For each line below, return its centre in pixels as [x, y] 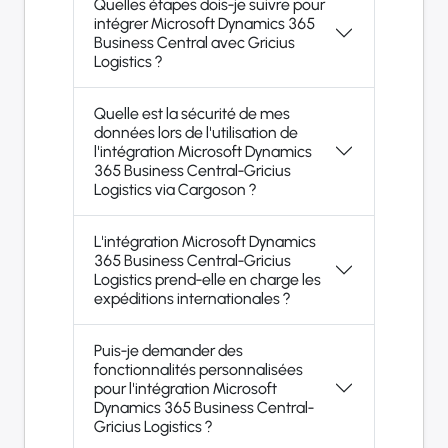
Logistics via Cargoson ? [175, 189]
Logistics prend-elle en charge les [207, 279]
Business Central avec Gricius [194, 42]
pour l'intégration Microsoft [185, 388]
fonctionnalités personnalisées [198, 369]
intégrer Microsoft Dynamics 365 [204, 23]
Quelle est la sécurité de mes [192, 113]
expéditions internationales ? [192, 298]
